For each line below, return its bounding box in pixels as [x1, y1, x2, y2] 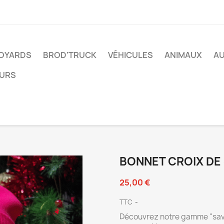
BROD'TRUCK [43, 49, 96, 60]
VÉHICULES [108, 49, 153, 60]
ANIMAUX [164, 49, 202, 60]
